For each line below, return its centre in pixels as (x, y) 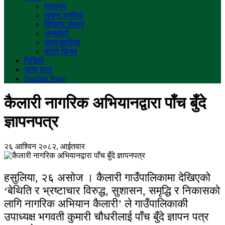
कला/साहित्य (62, 42)
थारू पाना (38, 70)
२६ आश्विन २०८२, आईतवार (44, 146)
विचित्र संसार (64, 24)
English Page (45, 79)
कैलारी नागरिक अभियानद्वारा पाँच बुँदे (105, 103)
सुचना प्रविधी (64, 15)
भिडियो (34, 61)
